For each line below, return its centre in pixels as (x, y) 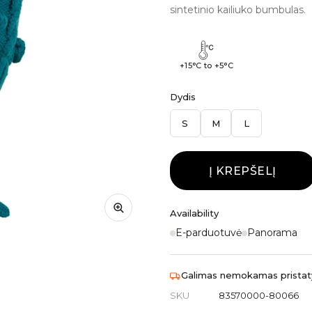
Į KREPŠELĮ (242, 171)
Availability (194, 213)
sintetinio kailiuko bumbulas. (237, 10)
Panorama (272, 233)
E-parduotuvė (208, 233)
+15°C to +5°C (206, 65)
